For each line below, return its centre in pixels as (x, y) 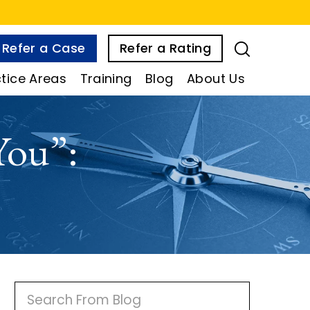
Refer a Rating (165, 48)
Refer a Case (44, 48)
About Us (216, 79)
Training (106, 79)
